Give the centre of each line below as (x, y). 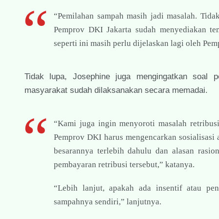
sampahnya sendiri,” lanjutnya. (108, 201)
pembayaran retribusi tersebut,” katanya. (124, 164)
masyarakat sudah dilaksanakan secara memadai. (116, 90)
